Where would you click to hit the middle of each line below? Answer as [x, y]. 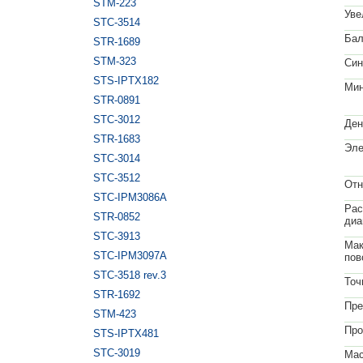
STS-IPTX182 [126, 81]
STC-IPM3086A [130, 197]
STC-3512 [117, 178]
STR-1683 [117, 139]
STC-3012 [117, 120]
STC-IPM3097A [130, 256]
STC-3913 [117, 236]
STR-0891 [117, 100]
